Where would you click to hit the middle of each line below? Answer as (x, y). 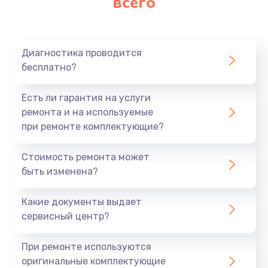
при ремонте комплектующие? (93, 127)
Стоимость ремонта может (86, 157)
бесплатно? (49, 68)
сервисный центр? (66, 217)
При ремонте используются (86, 247)
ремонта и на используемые (87, 112)
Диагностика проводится (82, 53)
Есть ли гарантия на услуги (86, 98)
